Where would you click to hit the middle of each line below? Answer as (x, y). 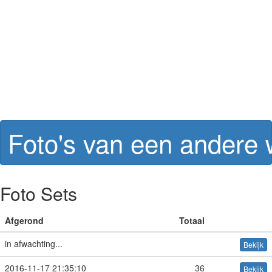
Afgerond (24, 220)
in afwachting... (34, 243)
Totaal (192, 220)
